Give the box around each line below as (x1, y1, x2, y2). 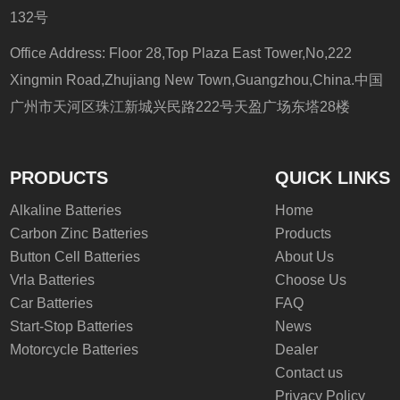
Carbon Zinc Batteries (10, 226, 149, 241)
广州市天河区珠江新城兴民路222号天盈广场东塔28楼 (10, 99, 351, 114)
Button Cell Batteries (10, 249, 141, 264)
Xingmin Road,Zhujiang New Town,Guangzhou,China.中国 (10, 72, 384, 87)
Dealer (274, 342, 318, 357)
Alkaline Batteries (10, 203, 122, 218)
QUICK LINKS (274, 168, 390, 187)
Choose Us (274, 272, 346, 287)
